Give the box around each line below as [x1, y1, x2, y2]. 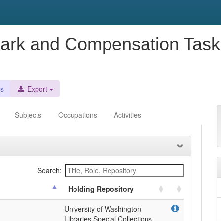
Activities [114, 110, 141, 120]
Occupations [58, 110, 97, 120]
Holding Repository [68, 184, 134, 194]
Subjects [15, 110, 41, 120]
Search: [37, 165, 62, 175]
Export [25, 84, 47, 94]
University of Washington [64, 204, 141, 214]
